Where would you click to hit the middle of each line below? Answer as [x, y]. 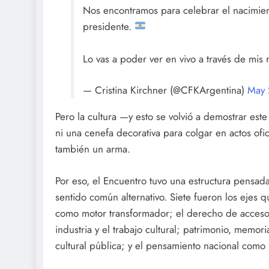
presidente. [108, 26]
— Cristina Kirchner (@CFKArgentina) [165, 90]
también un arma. [93, 149]
